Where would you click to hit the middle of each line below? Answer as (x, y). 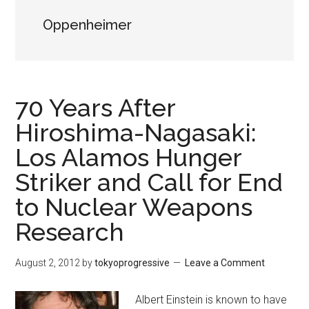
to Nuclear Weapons (134, 207)
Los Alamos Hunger (129, 157)
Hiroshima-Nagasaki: (136, 132)
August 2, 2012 (48, 263)
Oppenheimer (88, 25)
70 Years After (96, 108)
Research (70, 232)
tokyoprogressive (132, 263)
